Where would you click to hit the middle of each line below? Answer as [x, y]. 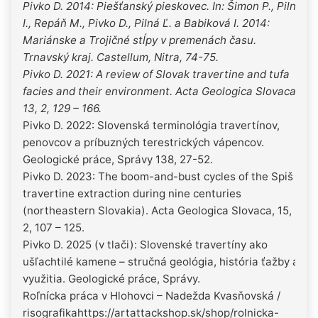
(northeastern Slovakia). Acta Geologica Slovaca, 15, [157, 210]
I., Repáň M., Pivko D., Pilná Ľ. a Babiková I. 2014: [146, 23]
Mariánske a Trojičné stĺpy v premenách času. [139, 40]
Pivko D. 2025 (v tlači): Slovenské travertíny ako [145, 244]
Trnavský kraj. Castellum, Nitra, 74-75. [121, 57]
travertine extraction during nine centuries [132, 193]
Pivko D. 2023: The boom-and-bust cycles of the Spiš [158, 176]
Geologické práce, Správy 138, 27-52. [118, 159]
